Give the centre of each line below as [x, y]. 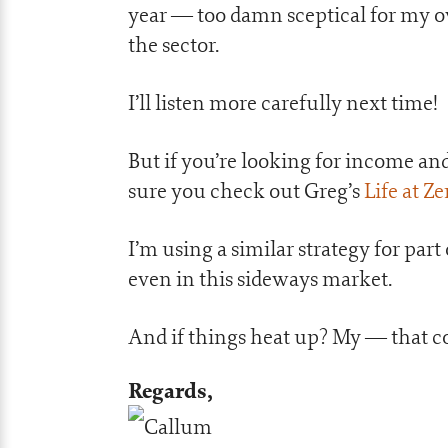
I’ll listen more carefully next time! [283, 102]
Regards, [170, 391]
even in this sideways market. [260, 278]
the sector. [173, 44]
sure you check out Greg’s [246, 190]
